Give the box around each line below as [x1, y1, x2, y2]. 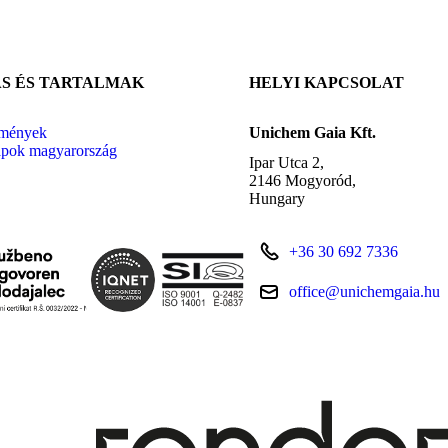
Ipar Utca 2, [249, 154, 324, 172]
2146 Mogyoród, [249, 172, 356, 190]
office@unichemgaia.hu [289, 283, 440, 301]
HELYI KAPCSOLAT [249, 74, 404, 92]
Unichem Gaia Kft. [249, 124, 376, 142]
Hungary [249, 190, 305, 208]
